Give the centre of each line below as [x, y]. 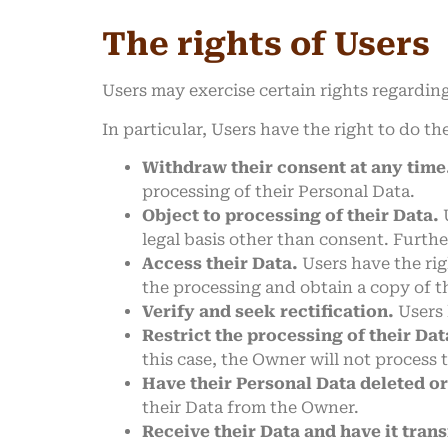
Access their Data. [220, 264]
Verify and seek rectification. [268, 312]
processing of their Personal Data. [278, 192]
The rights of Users [266, 44]
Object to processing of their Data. [290, 216]
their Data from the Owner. [250, 408]
